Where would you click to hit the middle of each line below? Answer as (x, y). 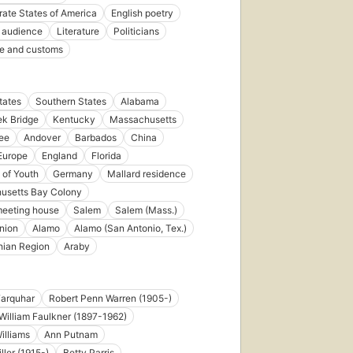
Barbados (96, 138)
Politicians (136, 32)
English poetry (142, 13)
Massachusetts (143, 120)
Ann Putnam (71, 335)
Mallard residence (147, 174)
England (59, 156)
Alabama (140, 102)
